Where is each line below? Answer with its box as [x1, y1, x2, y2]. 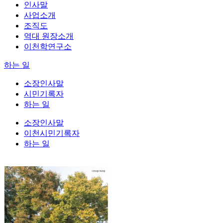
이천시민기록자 [24, 128, 80, 137]
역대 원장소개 [24, 31, 74, 40]
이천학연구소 [24, 42, 72, 51]
